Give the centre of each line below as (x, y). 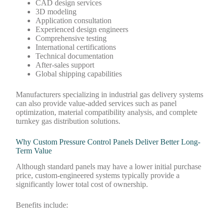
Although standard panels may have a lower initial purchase (109, 167)
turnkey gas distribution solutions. (68, 121)
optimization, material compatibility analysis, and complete (107, 112)
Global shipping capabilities (79, 74)
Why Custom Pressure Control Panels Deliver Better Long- (108, 142)
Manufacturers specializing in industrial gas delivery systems (110, 94)
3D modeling (56, 11)
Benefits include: (42, 205)
